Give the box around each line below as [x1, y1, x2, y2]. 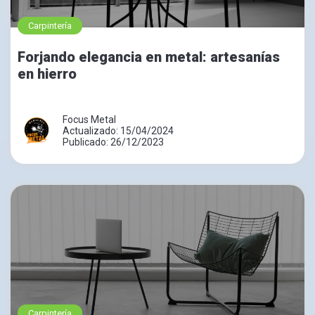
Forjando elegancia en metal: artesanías [18, 48, 280, 65]
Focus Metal [63, 113, 116, 125]
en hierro [18, 65, 77, 82]
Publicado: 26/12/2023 [63, 136, 164, 148]
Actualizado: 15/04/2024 [63, 124, 174, 136]
